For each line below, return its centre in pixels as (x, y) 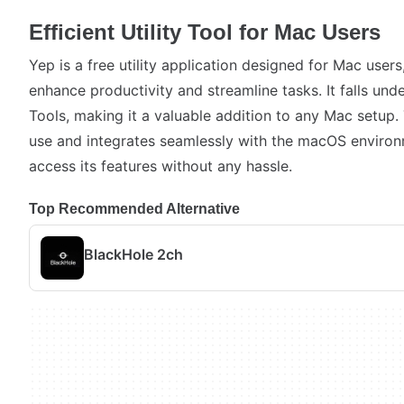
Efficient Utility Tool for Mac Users (205, 32)
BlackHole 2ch (133, 254)
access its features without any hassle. (161, 166)
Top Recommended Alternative (134, 209)
